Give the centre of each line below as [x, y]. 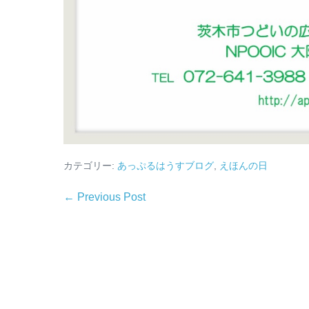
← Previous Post [104, 197]
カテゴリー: [89, 166]
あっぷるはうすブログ [166, 166]
